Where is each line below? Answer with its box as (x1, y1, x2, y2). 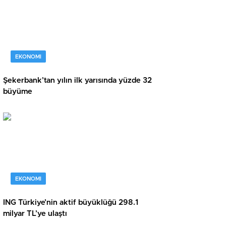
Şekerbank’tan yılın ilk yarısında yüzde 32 (3, 77, 152, 85)
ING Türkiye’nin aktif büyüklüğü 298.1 (3, 199, 138, 207)
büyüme (3, 88, 32, 96)
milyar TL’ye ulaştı (3, 210, 67, 218)
